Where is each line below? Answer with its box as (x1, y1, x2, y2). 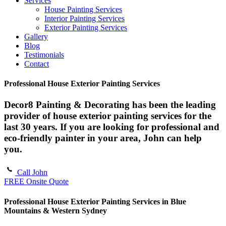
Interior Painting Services (44, 14, 125, 23)
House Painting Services (44, 5, 122, 14)
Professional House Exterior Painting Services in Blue (4, 197, 186, 206)
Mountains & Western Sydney (4, 206, 107, 215)
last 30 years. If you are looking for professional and (4, 121, 219, 132)
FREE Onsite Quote (4, 177, 69, 186)
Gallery (24, 32, 48, 41)
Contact (24, 60, 49, 68)
